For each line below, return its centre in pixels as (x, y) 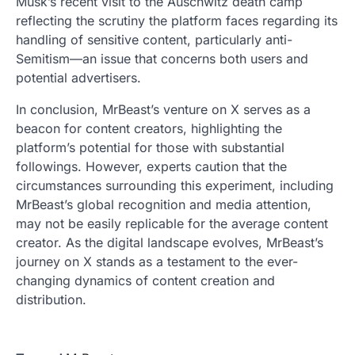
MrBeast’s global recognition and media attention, (164, 205)
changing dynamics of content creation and (145, 281)
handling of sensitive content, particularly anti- (154, 40)
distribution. (51, 300)
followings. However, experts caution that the (151, 167)
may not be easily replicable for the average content (172, 224)
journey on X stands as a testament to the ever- (157, 262)
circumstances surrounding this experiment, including (175, 186)
